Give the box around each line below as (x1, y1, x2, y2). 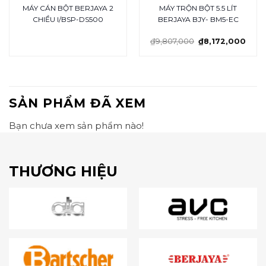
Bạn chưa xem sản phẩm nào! (9, 119, 144, 131)
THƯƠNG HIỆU (9, 162, 118, 180)
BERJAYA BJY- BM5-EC (157, 14, 239, 24)
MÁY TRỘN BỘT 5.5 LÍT (159, 3, 237, 12)
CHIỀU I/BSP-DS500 (33, 14, 103, 24)
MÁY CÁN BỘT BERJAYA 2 (23, 3, 113, 12)
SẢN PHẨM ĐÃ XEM (9, 95, 146, 110)
